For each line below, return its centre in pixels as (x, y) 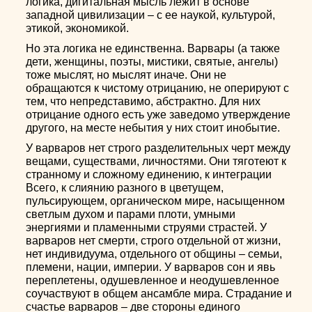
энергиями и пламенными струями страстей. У (147, 227)
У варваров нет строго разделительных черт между (158, 148)
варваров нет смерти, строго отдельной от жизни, (154, 241)
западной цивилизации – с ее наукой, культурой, (151, 15)
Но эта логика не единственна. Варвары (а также (153, 48)
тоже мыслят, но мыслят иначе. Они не (126, 75)
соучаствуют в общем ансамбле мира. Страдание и (159, 294)
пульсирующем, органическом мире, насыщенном (156, 201)
